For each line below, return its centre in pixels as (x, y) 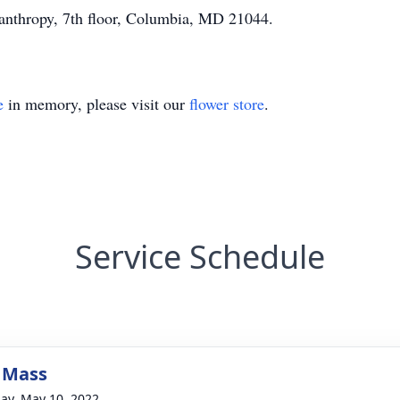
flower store (227, 104)
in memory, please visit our (96, 104)
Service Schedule (200, 257)
